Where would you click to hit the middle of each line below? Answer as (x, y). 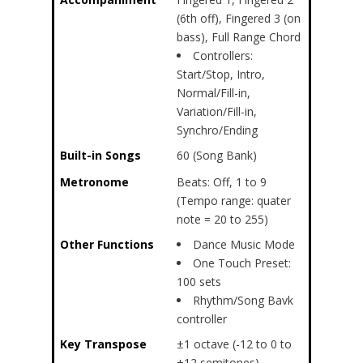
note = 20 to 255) (222, 219)
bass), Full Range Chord (239, 37)
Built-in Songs (100, 155)
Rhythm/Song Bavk (243, 300)
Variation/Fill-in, (217, 111)
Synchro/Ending (217, 130)
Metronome (94, 182)
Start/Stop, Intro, (221, 74)
